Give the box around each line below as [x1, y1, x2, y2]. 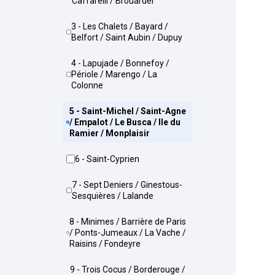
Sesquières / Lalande [71, 191, 153, 201]
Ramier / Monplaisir [69, 128, 150, 138]
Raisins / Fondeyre [69, 239, 141, 249]
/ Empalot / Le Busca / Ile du [69, 117, 181, 127]
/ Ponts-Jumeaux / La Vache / [69, 228, 187, 238]
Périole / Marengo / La [71, 69, 157, 79]
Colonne [71, 80, 103, 90]
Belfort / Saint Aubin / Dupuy [71, 33, 182, 42]
